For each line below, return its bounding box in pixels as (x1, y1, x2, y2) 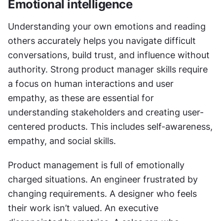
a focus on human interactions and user (8, 78, 174, 89)
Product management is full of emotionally (8, 159, 184, 170)
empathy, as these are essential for (8, 92, 154, 103)
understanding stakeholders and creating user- (8, 107, 204, 117)
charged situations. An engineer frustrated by (8, 174, 198, 184)
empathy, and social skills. (8, 135, 116, 146)
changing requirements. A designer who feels (8, 188, 197, 199)
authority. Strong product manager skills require (8, 64, 208, 74)
